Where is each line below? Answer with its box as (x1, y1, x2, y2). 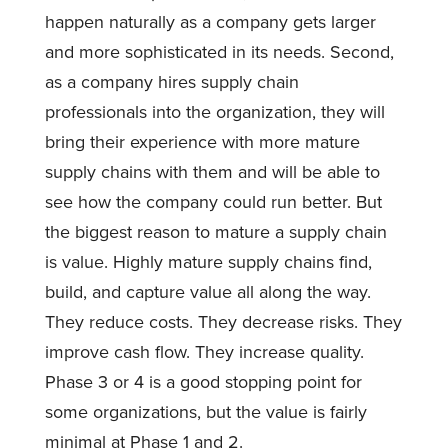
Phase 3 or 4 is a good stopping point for (44, 370, 362, 393)
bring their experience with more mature (44, 130, 360, 153)
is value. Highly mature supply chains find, (44, 250, 372, 273)
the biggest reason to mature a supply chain (44, 220, 387, 243)
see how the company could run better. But (44, 190, 382, 213)
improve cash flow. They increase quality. (44, 340, 364, 363)
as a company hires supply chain (44, 70, 299, 93)
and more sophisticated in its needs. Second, (44, 40, 394, 63)
